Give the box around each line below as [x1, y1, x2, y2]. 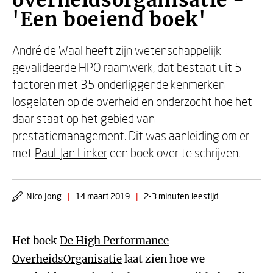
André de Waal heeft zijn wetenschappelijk [12, 43, 221, 57]
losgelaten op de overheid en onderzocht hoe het [12, 94, 252, 108]
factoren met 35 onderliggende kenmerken [12, 77, 225, 91]
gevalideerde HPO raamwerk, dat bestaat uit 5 [12, 60, 242, 74]
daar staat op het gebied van [12, 111, 155, 126]
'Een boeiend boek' [12, 7, 207, 32]
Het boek [12, 234, 60, 247]
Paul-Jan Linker [35, 145, 107, 160]
